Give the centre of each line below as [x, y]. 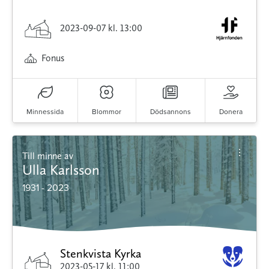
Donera [231, 112]
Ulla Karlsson [61, 170]
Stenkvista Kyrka [101, 254]
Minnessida [45, 112]
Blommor [107, 112]
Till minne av [50, 156]
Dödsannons [170, 112]
